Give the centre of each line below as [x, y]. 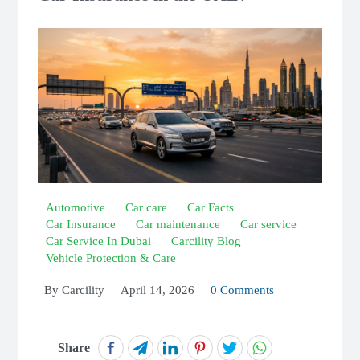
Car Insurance [81, 225]
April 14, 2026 [157, 290]
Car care [146, 208]
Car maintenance [178, 225]
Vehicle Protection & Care [111, 258]
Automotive [76, 208]
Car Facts [211, 208]
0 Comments [242, 290]
